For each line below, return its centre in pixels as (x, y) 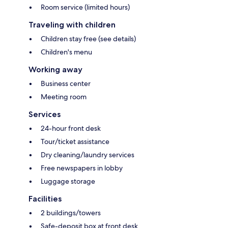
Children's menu (66, 52)
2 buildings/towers (71, 213)
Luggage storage (68, 181)
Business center (66, 84)
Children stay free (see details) (88, 39)
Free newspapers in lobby (82, 168)
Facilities (45, 199)
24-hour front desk (71, 129)
